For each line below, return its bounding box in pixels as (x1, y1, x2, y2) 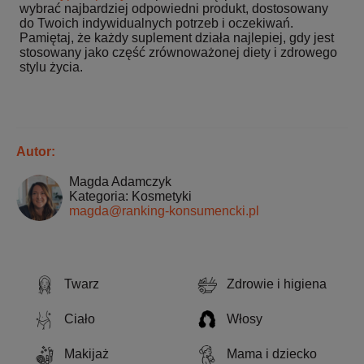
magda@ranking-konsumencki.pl (69, 203, 260, 218)
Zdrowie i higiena (227, 276, 327, 291)
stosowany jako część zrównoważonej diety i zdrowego (19, 45, 337, 59)
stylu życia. (19, 59, 83, 74)
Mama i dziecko (227, 346, 317, 361)
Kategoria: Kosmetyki (69, 188, 193, 203)
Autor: (16, 144, 55, 158)
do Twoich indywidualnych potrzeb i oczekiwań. (19, 15, 293, 30)
